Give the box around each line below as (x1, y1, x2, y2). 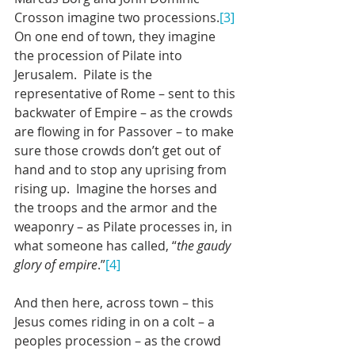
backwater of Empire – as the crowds (14, 103, 236, 121)
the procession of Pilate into (14, 46, 185, 64)
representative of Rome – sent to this (14, 84, 239, 102)
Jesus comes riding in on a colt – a (14, 312, 218, 330)
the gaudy (177, 236, 234, 254)
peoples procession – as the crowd (14, 331, 224, 349)
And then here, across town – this (14, 293, 217, 311)
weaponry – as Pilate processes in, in (14, 217, 235, 235)
